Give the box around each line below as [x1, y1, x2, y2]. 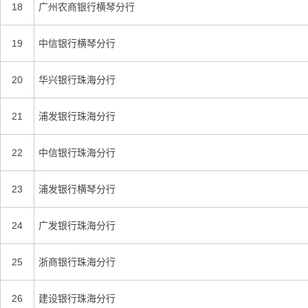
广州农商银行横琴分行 [38, 1, 135, 12]
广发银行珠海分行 [38, 220, 115, 231]
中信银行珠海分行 [38, 147, 115, 158]
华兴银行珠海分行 [38, 74, 115, 85]
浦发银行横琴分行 [38, 184, 115, 195]
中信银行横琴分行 [38, 38, 115, 49]
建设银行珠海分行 [38, 293, 115, 304]
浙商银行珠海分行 [38, 256, 115, 267]
